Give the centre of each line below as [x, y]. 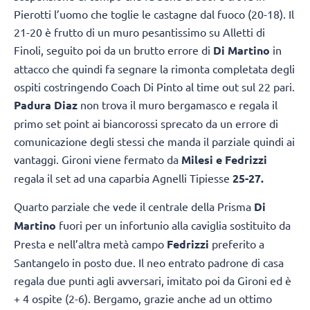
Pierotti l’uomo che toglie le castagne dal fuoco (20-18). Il [154, 13]
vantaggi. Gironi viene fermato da [96, 159]
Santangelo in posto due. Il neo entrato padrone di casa [149, 263]
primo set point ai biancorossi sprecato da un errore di [146, 123]
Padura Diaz [47, 104]
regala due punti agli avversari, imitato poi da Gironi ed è [153, 281]
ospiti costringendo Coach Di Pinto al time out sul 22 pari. [154, 86]
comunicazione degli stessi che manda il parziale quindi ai [154, 141]
